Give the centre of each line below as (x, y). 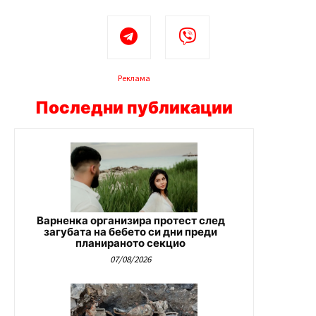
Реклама (134, 78)
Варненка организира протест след (130, 221)
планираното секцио (130, 243)
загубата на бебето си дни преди (130, 232)
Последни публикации (134, 108)
